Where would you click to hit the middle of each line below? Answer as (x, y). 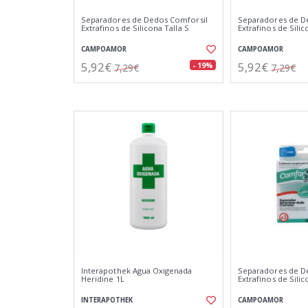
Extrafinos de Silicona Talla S (135, 28)
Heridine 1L (103, 279)
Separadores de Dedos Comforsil (144, 20)
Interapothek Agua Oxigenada (137, 271)
